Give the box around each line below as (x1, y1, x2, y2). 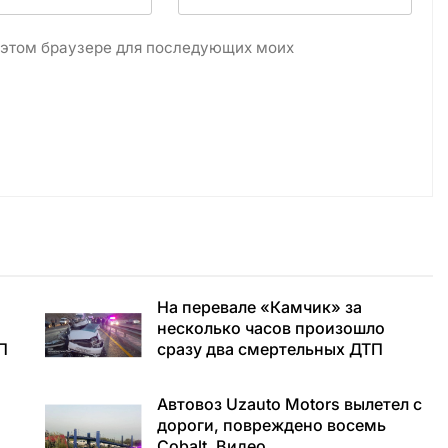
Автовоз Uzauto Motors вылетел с (156, 394, 422, 415)
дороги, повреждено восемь (156, 415, 386, 436)
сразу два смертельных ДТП (156, 338, 383, 359)
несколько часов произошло (156, 317, 385, 338)
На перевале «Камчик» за (156, 296, 362, 317)
